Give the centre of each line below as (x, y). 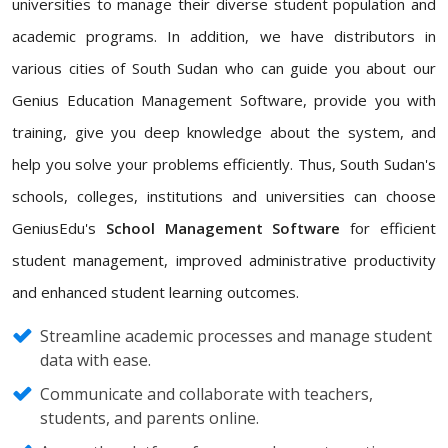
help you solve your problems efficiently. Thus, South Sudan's (224, 164)
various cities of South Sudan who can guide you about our (224, 68)
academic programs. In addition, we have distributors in (224, 36)
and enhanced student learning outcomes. (155, 292)
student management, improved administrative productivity (224, 260)
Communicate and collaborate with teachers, (206, 394)
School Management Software (223, 228)
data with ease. (95, 360)
